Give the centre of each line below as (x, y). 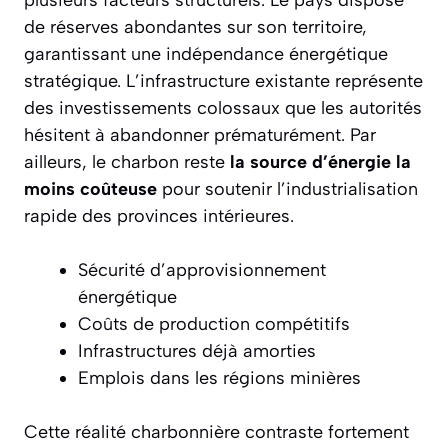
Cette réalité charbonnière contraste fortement (216, 432)
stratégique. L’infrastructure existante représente (223, 81)
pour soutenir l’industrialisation (287, 189)
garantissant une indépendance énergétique (206, 54)
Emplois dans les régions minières (219, 378)
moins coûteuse (90, 189)
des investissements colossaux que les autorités (223, 108)
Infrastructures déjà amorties (197, 351)
